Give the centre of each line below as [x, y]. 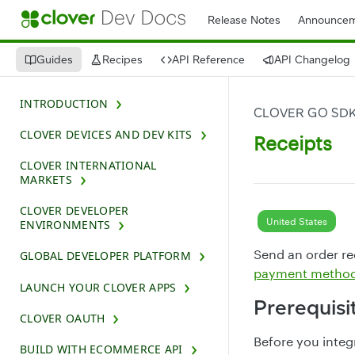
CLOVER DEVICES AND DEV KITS [106, 134]
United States [297, 221]
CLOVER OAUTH [63, 318]
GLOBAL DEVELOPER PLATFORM [105, 256]
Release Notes [244, 20]
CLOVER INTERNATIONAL [88, 165]
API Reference [208, 59]
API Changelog [312, 59]
